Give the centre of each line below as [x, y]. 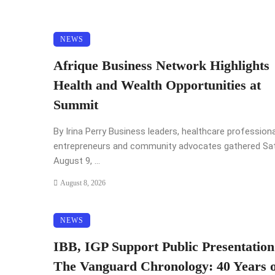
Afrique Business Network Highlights [161, 66]
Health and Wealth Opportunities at [157, 86]
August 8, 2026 [83, 183]
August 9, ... [77, 161]
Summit [76, 105]
